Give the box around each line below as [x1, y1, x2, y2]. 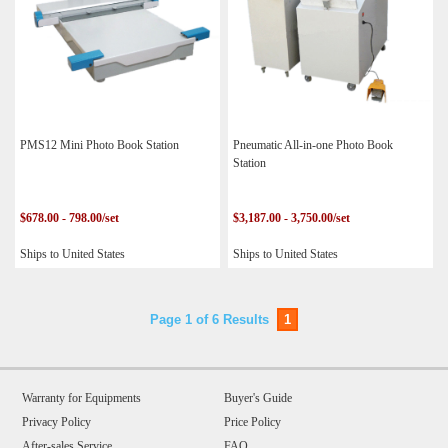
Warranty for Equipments [22, 391, 142, 406]
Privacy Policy [22, 415, 92, 430]
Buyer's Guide [224, 391, 292, 406]
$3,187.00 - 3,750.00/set [233, 211, 351, 226]
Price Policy [224, 415, 281, 430]
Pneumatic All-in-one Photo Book [233, 138, 394, 153]
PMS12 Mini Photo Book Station [20, 138, 179, 153]
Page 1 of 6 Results [150, 312, 273, 328]
